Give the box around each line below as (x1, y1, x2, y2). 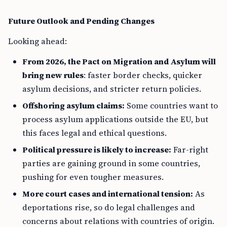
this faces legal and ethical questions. (22, 127, 167, 138)
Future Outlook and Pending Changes (8, 15, 155, 26)
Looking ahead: (8, 35, 67, 47)
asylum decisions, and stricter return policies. (22, 83, 201, 94)
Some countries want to (125, 100, 218, 111)
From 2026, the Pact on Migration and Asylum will (22, 56, 216, 67)
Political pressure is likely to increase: (22, 144, 171, 155)
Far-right (171, 144, 208, 155)
